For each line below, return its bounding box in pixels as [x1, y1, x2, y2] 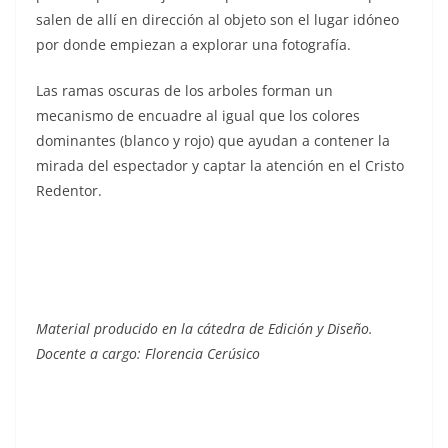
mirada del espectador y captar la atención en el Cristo [36, 155, 404, 175]
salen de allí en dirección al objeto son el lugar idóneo [36, 9, 399, 29]
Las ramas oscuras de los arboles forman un [36, 80, 333, 100]
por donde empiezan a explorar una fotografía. [36, 34, 351, 54]
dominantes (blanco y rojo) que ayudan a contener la [36, 130, 390, 150]
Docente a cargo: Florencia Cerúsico [36, 343, 260, 363]
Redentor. [36, 180, 102, 200]
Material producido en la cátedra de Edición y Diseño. [36, 318, 373, 338]
